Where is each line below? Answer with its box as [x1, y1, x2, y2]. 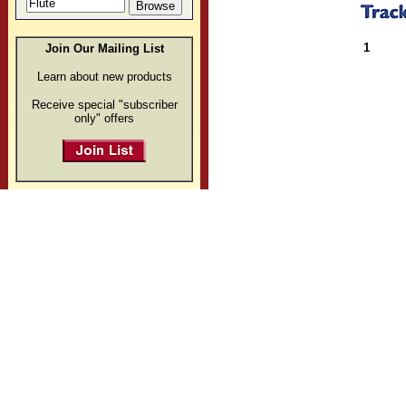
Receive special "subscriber [31, 98, 178, 112]
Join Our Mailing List [44, 42, 164, 56]
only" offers [74, 111, 134, 126]
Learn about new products [36, 70, 172, 84]
